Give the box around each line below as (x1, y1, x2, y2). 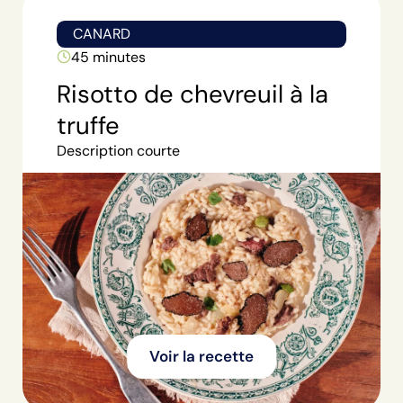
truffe (56, 110, 120, 142)
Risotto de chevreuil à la (56, 78, 328, 111)
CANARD (72, 24, 130, 44)
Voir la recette (149, 346, 254, 367)
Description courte (56, 141, 180, 161)
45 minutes (70, 47, 146, 67)
